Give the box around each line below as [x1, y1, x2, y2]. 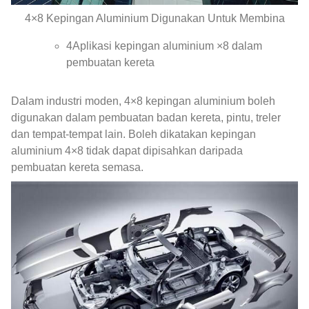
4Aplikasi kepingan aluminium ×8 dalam [66, 39, 262, 52]
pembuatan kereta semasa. [11, 161, 143, 173]
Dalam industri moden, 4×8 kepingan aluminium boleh [11, 94, 275, 107]
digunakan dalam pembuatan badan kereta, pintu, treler [11, 111, 281, 123]
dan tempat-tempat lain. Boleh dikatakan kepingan [11, 128, 256, 140]
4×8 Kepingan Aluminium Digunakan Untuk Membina [24, 12, 285, 24]
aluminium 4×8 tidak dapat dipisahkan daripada [11, 144, 243, 157]
